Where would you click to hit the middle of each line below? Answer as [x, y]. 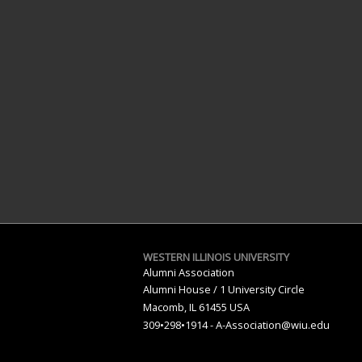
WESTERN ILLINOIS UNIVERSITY [216, 257]
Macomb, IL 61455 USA [196, 307]
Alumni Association [188, 272]
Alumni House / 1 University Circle [223, 289]
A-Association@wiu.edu [272, 324]
